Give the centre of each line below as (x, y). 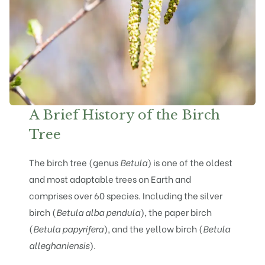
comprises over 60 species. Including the (115, 195)
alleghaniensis (59, 245)
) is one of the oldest (190, 162)
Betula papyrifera (69, 228)
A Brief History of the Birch (125, 114)
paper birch (188, 211)
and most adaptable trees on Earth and (110, 178)
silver (211, 195)
